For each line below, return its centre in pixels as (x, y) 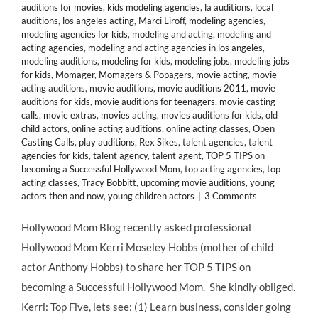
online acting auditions (117, 128)
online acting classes (207, 128)
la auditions (227, 7)
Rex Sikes (159, 142)
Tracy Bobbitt (109, 182)
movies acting (129, 115)
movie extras (70, 115)
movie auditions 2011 (202, 88)
